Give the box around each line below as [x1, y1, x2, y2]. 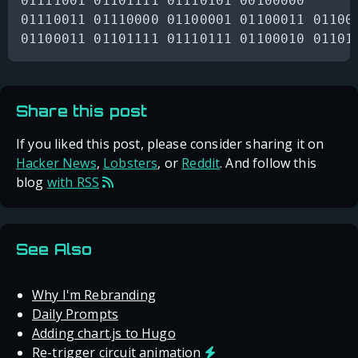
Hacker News [16, 154, 97, 173]
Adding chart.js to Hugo [32, 324, 176, 343]
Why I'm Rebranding [32, 286, 156, 304]
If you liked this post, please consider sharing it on [16, 135, 324, 153]
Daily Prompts [32, 305, 119, 324]
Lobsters [103, 154, 158, 173]
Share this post [16, 101, 148, 120]
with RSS [46, 173, 100, 192]
